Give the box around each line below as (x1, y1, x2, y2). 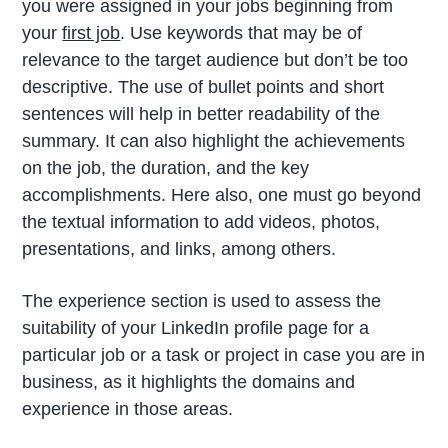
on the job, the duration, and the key (22, 158, 310, 179)
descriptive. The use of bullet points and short (22, 77, 385, 98)
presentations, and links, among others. (22, 239, 337, 260)
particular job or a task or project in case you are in (22, 345, 426, 366)
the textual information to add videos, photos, (22, 212, 381, 233)
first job (62, 23, 121, 44)
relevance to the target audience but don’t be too (22, 50, 409, 71)
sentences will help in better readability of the (22, 104, 381, 125)
